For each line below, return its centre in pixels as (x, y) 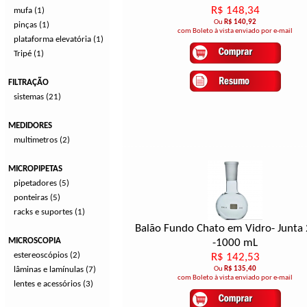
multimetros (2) (42, 140)
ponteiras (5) (37, 198)
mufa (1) (29, 11)
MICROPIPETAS (35, 169)
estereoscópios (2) (47, 255)
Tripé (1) (29, 54)
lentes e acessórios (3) (53, 284)
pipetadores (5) (41, 183)
